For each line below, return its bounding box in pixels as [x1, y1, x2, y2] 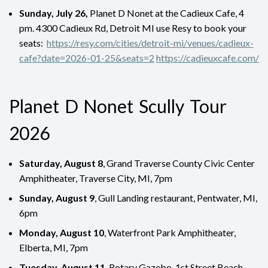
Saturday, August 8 [19, 157, 103, 169]
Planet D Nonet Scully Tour [9, 95, 227, 117]
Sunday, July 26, [19, 7, 88, 19]
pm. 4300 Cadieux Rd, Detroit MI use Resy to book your [19, 22, 246, 33]
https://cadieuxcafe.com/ [156, 51, 259, 63]
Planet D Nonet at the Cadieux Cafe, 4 [88, 7, 244, 19]
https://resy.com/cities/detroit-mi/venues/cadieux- [47, 36, 254, 48]
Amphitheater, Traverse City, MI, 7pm [19, 172, 172, 184]
